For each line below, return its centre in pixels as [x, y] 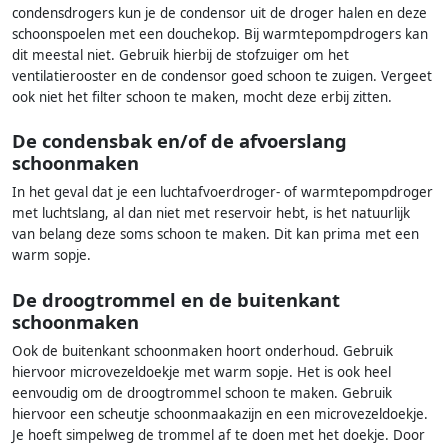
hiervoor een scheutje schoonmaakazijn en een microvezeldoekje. [220, 413]
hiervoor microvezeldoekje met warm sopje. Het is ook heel [201, 371]
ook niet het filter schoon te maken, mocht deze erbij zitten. [202, 96]
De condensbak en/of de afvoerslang [179, 141]
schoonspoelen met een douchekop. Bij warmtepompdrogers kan [220, 33]
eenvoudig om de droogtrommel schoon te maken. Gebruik [202, 392]
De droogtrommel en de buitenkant [176, 299]
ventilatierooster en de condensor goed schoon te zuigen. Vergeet [222, 75]
